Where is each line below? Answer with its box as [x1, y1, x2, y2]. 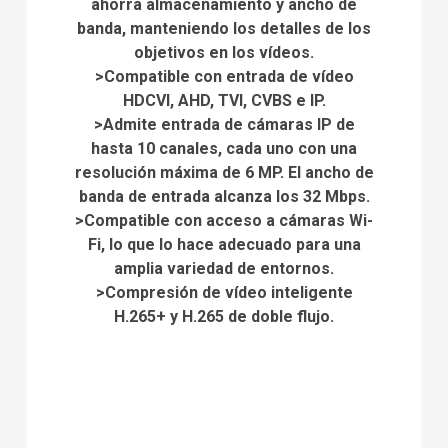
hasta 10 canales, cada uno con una [91, 139, 357, 159]
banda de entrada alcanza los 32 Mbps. [78, 187, 370, 207]
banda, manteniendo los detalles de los [77, 19, 371, 39]
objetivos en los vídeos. [134, 43, 314, 63]
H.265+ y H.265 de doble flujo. [114, 307, 334, 327]
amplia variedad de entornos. [114, 259, 334, 279]
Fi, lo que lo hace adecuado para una [87, 235, 361, 255]
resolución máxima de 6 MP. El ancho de [74, 163, 374, 183]
